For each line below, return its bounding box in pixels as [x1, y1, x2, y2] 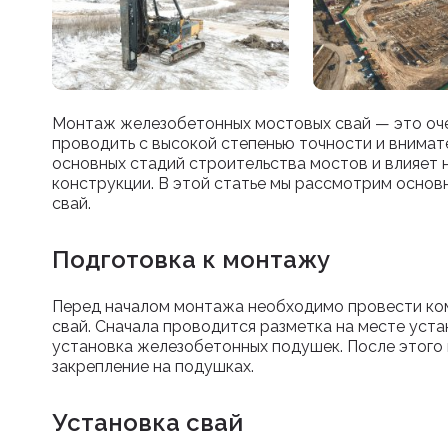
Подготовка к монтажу [52, 244, 330, 274]
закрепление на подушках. [52, 356, 254, 376]
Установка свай [52, 407, 243, 437]
